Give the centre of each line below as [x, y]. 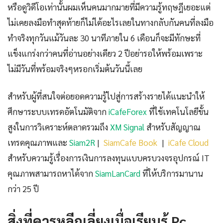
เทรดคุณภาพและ [38, 143]
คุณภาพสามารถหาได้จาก [51, 173]
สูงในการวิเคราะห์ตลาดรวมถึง [59, 127]
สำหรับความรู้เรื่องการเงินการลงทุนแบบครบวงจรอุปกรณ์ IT [109, 158]
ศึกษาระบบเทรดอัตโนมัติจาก [58, 112]
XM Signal [127, 127]
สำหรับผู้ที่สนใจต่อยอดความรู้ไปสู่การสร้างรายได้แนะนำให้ [106, 96]
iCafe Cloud [188, 143]
